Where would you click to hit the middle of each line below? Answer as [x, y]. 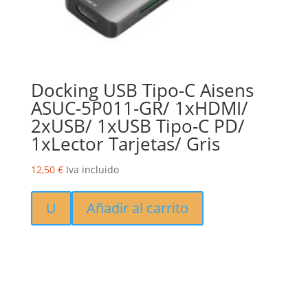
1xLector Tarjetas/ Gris [125, 144]
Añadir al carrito [137, 208]
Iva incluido [92, 170]
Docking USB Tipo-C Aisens [142, 90]
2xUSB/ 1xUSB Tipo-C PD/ [137, 126]
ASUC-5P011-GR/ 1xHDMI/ [139, 108]
